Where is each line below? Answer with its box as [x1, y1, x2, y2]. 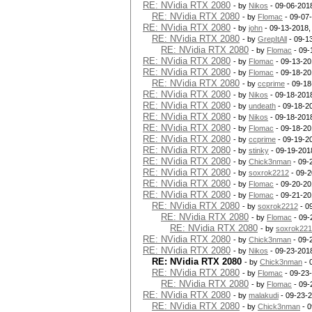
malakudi [249, 291, 279, 299]
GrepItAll [258, 35, 287, 43]
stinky [249, 146, 269, 155]
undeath [249, 102, 276, 110]
